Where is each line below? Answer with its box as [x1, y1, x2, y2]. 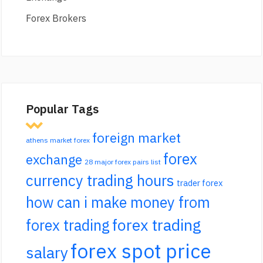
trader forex [177, 177, 223, 189]
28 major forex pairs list [85, 157, 161, 167]
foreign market [92, 129, 181, 147]
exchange [26, 151, 83, 168]
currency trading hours [26, 171, 175, 191]
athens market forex [26, 136, 90, 145]
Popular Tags [26, 101, 99, 117]
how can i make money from [26, 193, 211, 213]
